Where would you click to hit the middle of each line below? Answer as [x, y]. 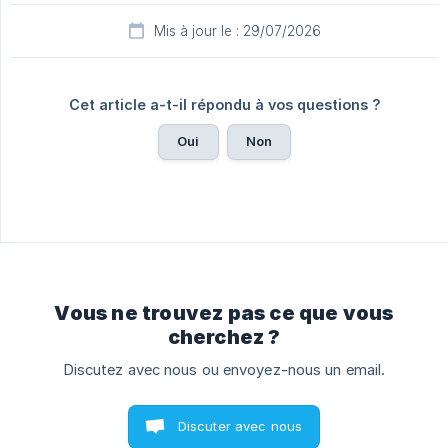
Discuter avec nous [240, 426]
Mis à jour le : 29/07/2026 [237, 31]
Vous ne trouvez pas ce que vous [224, 313]
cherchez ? [224, 337]
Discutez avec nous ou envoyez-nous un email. [224, 370]
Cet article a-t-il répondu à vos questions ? [224, 105]
